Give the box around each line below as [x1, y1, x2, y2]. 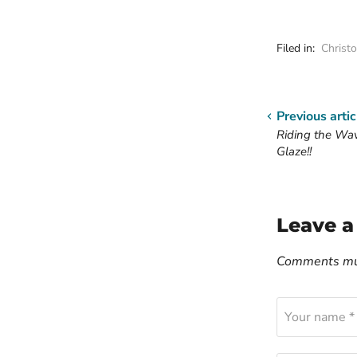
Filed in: [277, 41, 315, 56]
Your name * [284, 308, 355, 326]
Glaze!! [277, 143, 312, 159]
